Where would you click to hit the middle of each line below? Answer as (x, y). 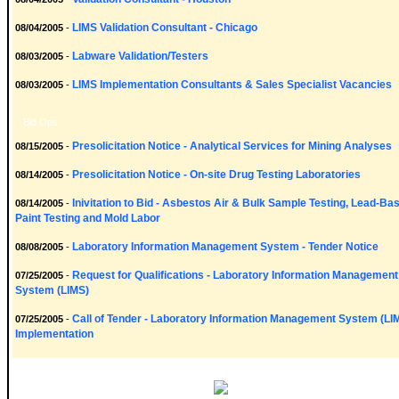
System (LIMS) (52, 290)
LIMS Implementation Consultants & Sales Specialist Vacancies (232, 85)
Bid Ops (41, 122)
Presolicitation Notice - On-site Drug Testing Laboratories (216, 175)
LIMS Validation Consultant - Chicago (165, 28)
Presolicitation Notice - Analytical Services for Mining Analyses (232, 146)
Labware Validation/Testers (140, 56)
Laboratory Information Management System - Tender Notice (225, 247)
